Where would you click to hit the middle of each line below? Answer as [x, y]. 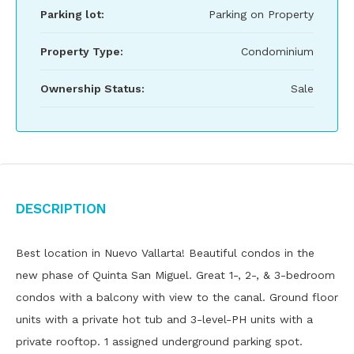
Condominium [277, 51]
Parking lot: [72, 14]
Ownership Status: [92, 88]
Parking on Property [261, 14]
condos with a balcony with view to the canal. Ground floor [177, 297]
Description [61, 207]
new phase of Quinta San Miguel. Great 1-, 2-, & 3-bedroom [175, 275]
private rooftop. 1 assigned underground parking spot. [159, 341]
